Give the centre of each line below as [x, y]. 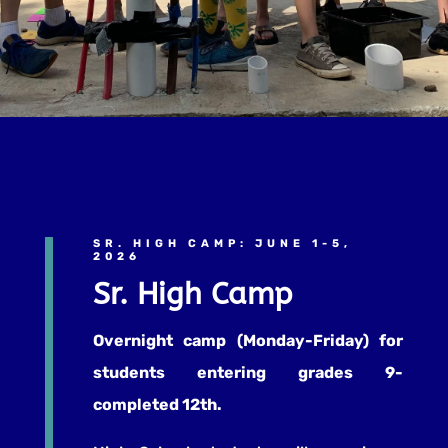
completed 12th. [158, 405]
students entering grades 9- [248, 373]
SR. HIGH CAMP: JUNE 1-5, [222, 244]
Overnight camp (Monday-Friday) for [248, 341]
